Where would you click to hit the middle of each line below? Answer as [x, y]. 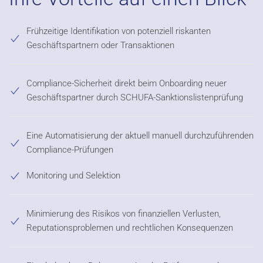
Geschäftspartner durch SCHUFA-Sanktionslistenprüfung [135, 97]
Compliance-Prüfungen [70, 149]
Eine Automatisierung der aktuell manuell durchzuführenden [140, 135]
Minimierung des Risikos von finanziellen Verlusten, [124, 213]
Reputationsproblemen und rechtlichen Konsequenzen [130, 227]
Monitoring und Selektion [75, 175]
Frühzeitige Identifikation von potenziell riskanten [119, 31]
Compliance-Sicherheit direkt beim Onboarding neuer [127, 83]
